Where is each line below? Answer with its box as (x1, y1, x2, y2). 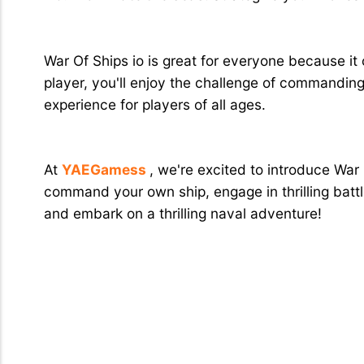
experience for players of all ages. (43, 95, 266, 113)
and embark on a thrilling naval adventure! (43, 205, 322, 223)
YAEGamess (61, 161, 149, 179)
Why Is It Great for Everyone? (43, 13, 283, 34)
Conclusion (43, 122, 139, 143)
